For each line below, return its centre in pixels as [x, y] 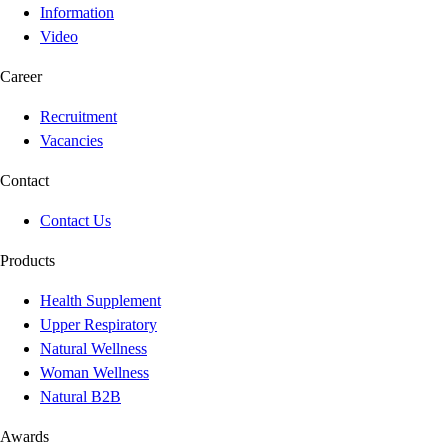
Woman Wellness [94, 373]
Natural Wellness [93, 349]
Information [77, 13]
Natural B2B [80, 397]
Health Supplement [100, 301]
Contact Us [75, 221]
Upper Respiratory [98, 325]
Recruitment [78, 117]
